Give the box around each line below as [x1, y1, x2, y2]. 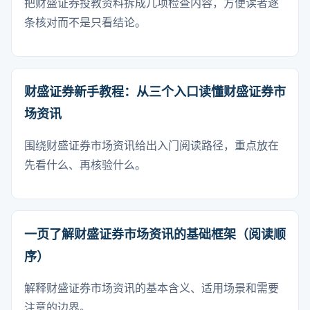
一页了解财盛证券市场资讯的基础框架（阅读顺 [24, 228, 286, 241]
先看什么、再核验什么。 [24, 159, 146, 171]
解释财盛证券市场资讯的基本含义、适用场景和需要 [24, 282, 279, 294]
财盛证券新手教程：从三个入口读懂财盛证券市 [24, 85, 286, 99]
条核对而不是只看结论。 [24, 17, 146, 28]
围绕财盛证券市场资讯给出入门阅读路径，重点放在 [24, 140, 279, 152]
